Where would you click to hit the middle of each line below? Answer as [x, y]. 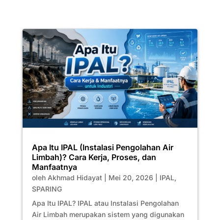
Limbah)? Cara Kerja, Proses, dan [94, 157]
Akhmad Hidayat [75, 177]
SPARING [47, 189]
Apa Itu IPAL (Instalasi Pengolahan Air [102, 147]
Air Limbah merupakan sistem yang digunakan [108, 214]
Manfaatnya [54, 167]
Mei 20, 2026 [131, 177]
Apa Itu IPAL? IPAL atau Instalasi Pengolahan [105, 203]
